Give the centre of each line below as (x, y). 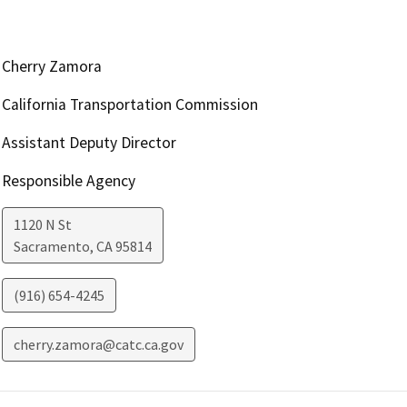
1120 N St (42, 224)
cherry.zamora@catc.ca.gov (98, 344)
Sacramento (51, 246)
